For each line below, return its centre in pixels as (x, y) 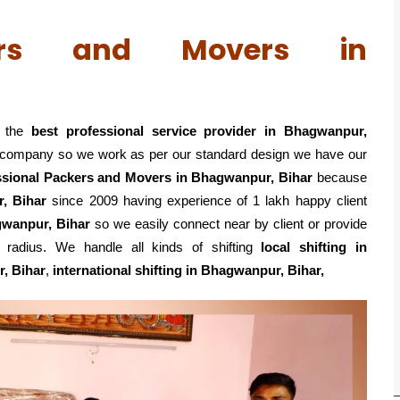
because (340, 177)
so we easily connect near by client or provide (228, 224)
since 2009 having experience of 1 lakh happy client (207, 200)
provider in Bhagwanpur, (285, 131)
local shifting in (314, 247)
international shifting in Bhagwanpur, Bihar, (188, 270)
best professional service (110, 131)
